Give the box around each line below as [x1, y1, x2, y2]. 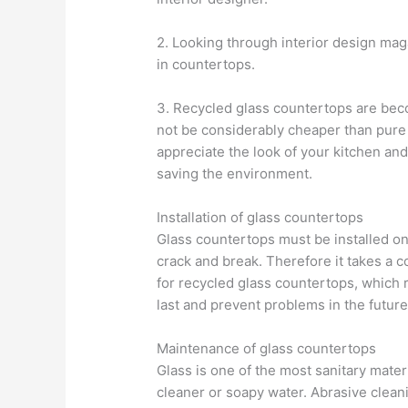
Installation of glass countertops [157, 208, 364, 226]
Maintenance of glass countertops [157, 339, 377, 357]
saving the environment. [157, 164, 313, 182]
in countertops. [157, 55, 256, 73]
